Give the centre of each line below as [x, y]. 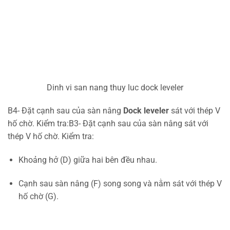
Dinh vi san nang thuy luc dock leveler [115, 87]
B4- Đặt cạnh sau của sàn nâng [65, 111]
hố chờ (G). [38, 196]
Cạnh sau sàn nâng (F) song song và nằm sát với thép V [120, 183]
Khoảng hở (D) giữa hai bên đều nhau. [88, 160]
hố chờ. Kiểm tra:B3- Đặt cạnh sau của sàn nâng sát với [108, 124]
